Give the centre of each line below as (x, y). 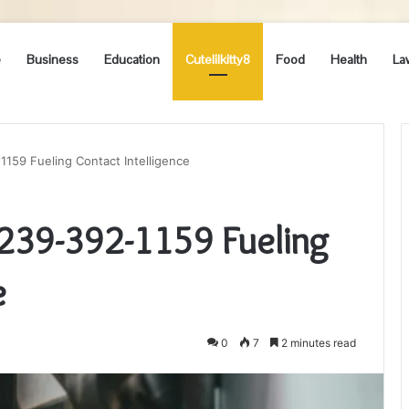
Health (349, 59)
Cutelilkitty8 (218, 59)
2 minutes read (317, 343)
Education (132, 59)
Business (52, 59)
